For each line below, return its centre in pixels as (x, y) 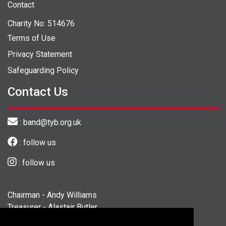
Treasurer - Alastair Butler (52, 207)
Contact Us (38, 92)
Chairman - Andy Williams (52, 195)
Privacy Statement (40, 54)
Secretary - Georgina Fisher (56, 219)
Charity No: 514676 (41, 23)
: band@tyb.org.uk (49, 122)
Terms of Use (32, 38)
